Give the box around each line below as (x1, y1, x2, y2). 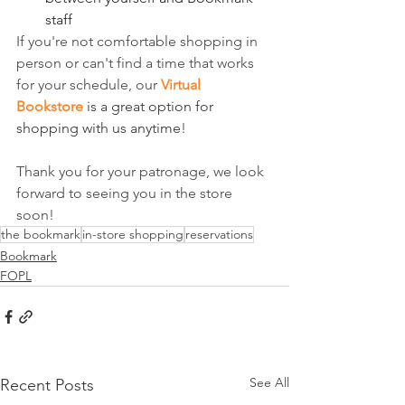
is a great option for (83, 98, 217, 115)
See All (250, 374, 289, 391)
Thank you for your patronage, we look (16, 163, 268, 180)
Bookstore (16, 98, 83, 115)
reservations (185, 226, 253, 242)
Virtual (161, 76, 204, 93)
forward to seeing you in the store (16, 184, 236, 202)
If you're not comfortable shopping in (16, 33, 261, 50)
